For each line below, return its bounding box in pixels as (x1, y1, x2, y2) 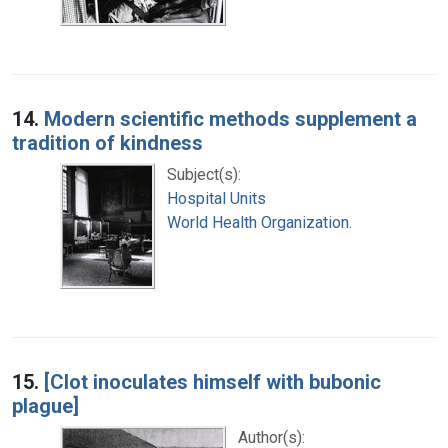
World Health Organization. (167, 212, 352, 232)
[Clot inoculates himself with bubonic (44, 369, 381, 394)
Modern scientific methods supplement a (44, 106, 417, 131)
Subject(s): (167, 164, 241, 184)
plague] (12, 393, 79, 418)
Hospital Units (167, 188, 266, 208)
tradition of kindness (12, 130, 203, 155)
